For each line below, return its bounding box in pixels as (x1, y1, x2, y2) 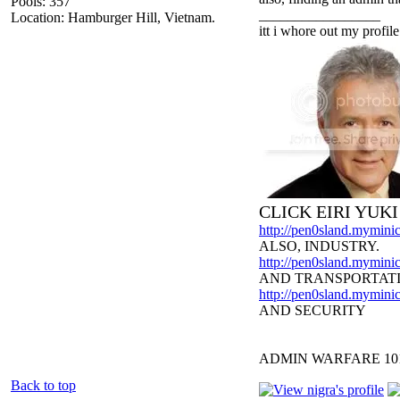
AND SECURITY (259, 302, 366, 318)
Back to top (11, 377, 76, 393)
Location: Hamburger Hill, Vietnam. (11, 9, 215, 25)
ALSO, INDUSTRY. (259, 237, 379, 254)
